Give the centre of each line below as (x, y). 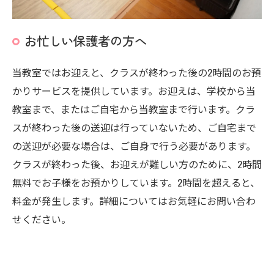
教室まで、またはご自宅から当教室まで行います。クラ (134, 109)
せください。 (42, 219)
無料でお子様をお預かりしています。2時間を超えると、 (136, 183)
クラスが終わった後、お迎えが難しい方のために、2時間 (137, 164)
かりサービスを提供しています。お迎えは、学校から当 (134, 91)
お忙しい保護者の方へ (86, 41)
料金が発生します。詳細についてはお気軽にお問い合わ (134, 201)
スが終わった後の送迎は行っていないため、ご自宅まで (134, 128)
